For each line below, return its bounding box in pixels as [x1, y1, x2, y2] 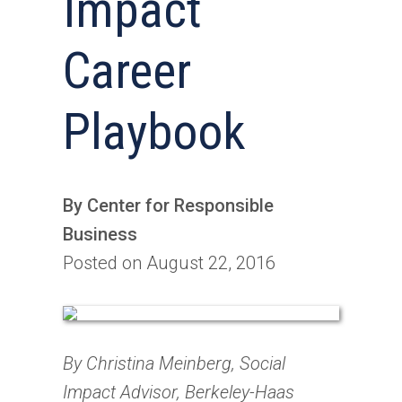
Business [63, 223, 137, 245]
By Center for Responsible [63, 194, 274, 216]
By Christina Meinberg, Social [63, 352, 285, 374]
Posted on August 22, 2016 [63, 251, 275, 274]
